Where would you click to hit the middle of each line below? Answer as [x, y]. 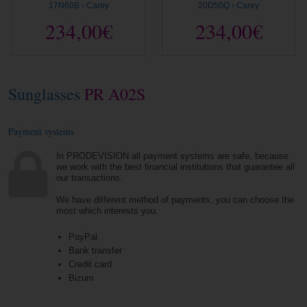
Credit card [90, 265]
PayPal [83, 237]
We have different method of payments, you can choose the [175, 200]
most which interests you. [108, 211]
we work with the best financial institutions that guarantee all [176, 167]
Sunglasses [45, 94]
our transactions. [90, 178]
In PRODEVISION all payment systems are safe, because [173, 156]
